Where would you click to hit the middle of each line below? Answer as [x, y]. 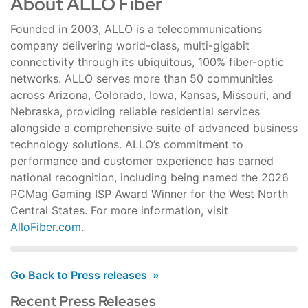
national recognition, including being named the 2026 [150, 178]
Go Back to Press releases [79, 275]
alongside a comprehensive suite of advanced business [154, 128]
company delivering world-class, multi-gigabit [130, 46]
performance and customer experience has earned [142, 161]
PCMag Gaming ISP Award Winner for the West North [149, 194]
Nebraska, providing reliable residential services [135, 112]
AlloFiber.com [46, 227]
